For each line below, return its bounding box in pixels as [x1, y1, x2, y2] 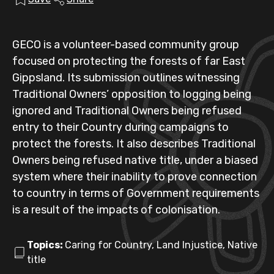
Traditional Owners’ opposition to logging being [12, 87, 251, 101]
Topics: [27, 239, 65, 251]
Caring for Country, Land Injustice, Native [65, 239, 257, 251]
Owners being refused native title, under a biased [12, 154, 258, 167]
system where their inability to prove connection [12, 170, 257, 183]
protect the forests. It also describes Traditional [12, 137, 256, 150]
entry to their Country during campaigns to [12, 120, 229, 134]
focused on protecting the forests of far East [12, 54, 245, 68]
